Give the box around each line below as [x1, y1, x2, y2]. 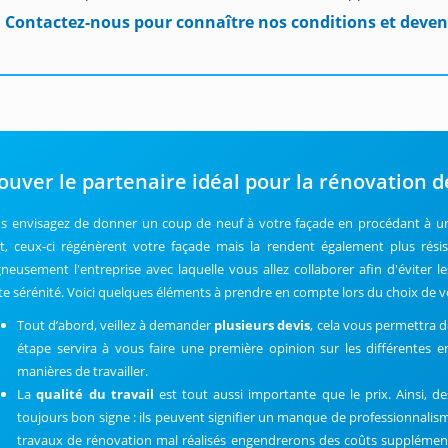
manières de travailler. [17, 362, 149, 380]
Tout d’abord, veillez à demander [17, 316, 215, 334]
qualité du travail [36, 385, 154, 403]
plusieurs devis [214, 316, 311, 334]
